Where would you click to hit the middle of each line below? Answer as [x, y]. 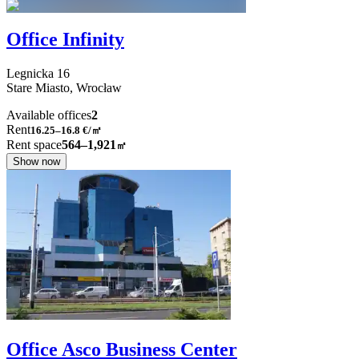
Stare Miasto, [41, 88]
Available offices [49, 115]
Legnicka [30, 74]
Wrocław [99, 88]
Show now [36, 162]
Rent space [34, 145]
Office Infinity [65, 40]
